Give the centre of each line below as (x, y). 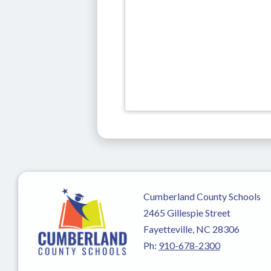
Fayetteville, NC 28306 (191, 229)
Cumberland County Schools (202, 196)
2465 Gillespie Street (187, 212)
